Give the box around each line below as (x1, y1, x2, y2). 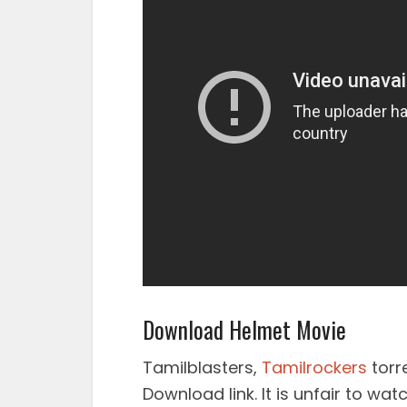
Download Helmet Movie (143, 312, 346, 346)
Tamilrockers (262, 355, 367, 379)
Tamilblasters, (143, 355, 262, 379)
